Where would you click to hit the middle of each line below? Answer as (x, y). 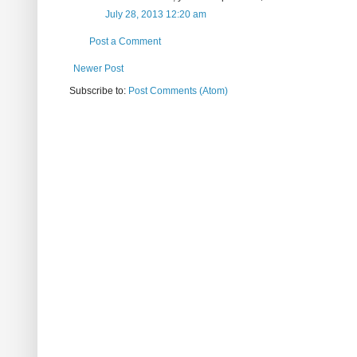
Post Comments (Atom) (178, 90)
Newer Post (98, 68)
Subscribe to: (99, 90)
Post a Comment (125, 41)
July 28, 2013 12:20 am (156, 14)
